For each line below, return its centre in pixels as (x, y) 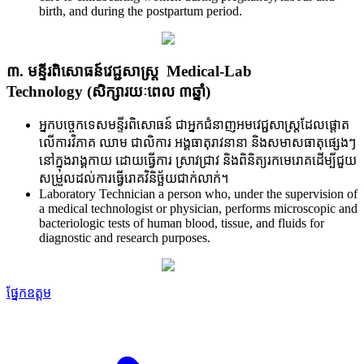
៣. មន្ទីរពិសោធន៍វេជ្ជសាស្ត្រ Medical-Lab (129, 71)
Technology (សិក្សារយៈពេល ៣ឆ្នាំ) (108, 91)
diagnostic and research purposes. (125, 238)
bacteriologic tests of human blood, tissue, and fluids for (182, 223)
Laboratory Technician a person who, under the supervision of (198, 194)
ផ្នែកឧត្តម (29, 292)
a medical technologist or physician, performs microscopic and (198, 209)
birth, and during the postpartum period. (141, 11)
